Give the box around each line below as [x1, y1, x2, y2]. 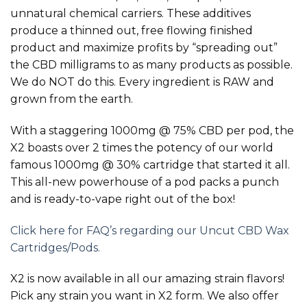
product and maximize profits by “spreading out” [10, 41, 278, 55]
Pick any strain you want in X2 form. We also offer [10, 289, 279, 303]
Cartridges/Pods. [10, 241, 100, 254]
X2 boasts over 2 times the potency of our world [10, 140, 273, 154]
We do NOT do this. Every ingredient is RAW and [10, 75, 274, 89]
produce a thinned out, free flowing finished [10, 24, 253, 38]
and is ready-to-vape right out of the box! [10, 192, 235, 206]
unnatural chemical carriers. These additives [10, 7, 251, 21]
